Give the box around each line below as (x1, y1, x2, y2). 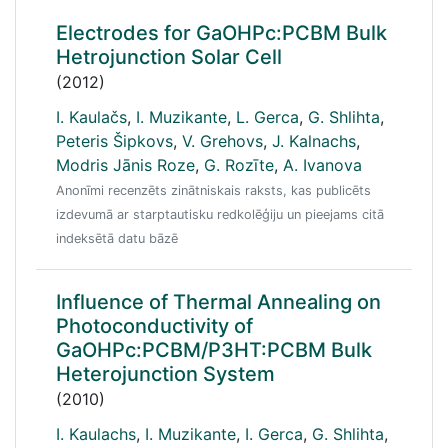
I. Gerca (245, 424, 303, 444)
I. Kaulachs (56, 424, 136, 444)
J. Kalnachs (272, 131, 356, 151)
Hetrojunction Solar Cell (56, 45, 282, 69)
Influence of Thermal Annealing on (56, 290, 381, 314)
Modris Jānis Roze (56, 155, 195, 175)
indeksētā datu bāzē (56, 231, 178, 246)
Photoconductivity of (56, 314, 253, 338)
